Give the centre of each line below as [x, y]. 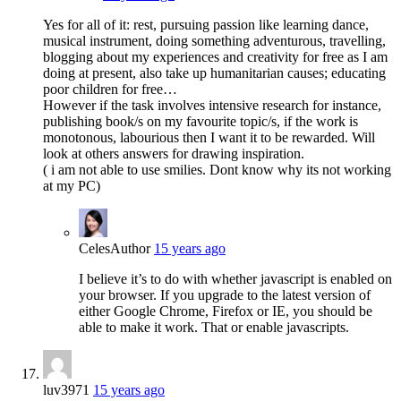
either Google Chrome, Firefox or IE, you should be [226, 311]
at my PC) [72, 186]
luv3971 [66, 390]
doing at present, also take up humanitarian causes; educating [214, 73]
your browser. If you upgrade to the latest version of [225, 295]
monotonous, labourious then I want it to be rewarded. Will [209, 138]
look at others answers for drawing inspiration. [174, 154]
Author [130, 249]
